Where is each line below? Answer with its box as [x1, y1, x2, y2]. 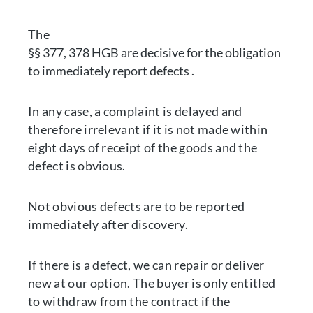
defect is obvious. [28, 158, 126, 173]
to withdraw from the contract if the [28, 293, 231, 309]
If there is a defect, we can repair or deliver [28, 257, 265, 272]
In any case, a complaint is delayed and [28, 103, 242, 119]
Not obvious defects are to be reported [28, 198, 245, 214]
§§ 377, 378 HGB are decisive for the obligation [28, 45, 281, 60]
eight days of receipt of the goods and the [28, 140, 258, 155]
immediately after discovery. [28, 217, 188, 232]
